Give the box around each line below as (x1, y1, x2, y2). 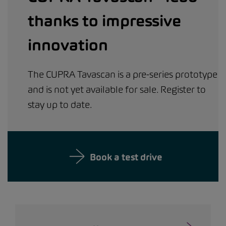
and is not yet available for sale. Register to (28, 84, 206, 95)
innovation (28, 36, 108, 54)
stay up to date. (28, 99, 92, 110)
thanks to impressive (28, 12, 181, 30)
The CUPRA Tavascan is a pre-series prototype (28, 69, 217, 80)
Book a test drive (89, 151, 162, 163)
